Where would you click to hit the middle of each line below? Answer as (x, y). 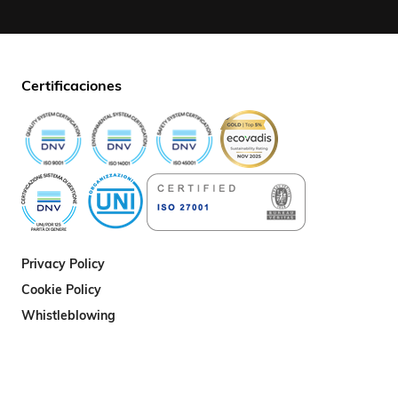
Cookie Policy (61, 290)
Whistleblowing (68, 315)
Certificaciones (72, 85)
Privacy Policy (63, 264)
